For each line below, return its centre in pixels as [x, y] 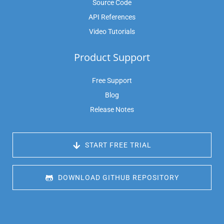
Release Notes [112, 110]
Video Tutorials [112, 32]
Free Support [112, 81]
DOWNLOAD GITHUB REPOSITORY [117, 178]
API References [112, 17]
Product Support [112, 57]
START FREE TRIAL [117, 145]
